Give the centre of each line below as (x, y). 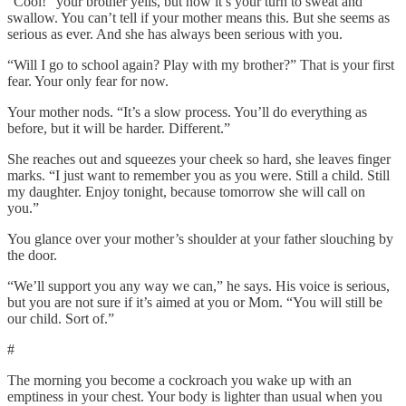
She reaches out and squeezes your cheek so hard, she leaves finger (199, 159)
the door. (32, 255)
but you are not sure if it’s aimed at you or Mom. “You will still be (195, 302)
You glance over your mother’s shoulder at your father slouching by (200, 238)
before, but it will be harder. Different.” (119, 128)
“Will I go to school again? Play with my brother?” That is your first (201, 64)
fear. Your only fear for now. (88, 81)
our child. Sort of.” (61, 318)
